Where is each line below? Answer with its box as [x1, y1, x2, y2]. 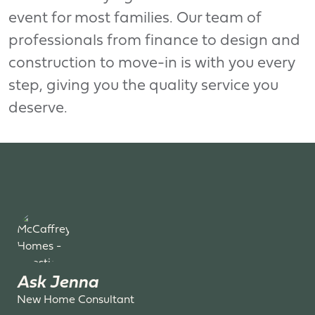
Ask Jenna [17, 274, 98, 292]
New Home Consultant [17, 294, 134, 306]
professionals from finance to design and [8, 33, 300, 49]
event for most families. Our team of [8, 11, 261, 26]
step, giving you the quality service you [8, 78, 278, 94]
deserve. [8, 101, 67, 116]
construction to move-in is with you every [8, 56, 295, 71]
